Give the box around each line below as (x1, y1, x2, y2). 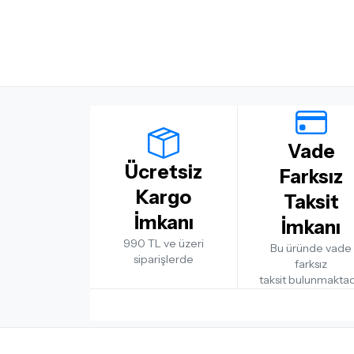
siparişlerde (134, 251, 194, 266)
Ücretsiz (125, 160, 202, 183)
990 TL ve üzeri (123, 235, 204, 250)
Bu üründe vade (270, 240, 352, 255)
